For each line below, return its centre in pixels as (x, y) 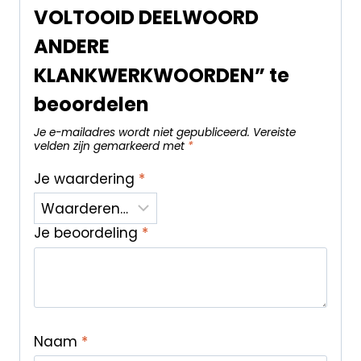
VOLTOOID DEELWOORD (146, 18)
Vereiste (274, 133)
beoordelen (91, 105)
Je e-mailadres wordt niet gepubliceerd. (141, 133)
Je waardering (86, 178)
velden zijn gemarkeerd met (110, 147)
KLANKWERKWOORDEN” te (161, 76)
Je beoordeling (87, 233)
